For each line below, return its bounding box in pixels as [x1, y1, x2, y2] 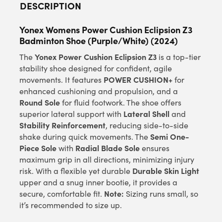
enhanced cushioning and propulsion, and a [19, 85, 178, 96]
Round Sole [19, 96, 60, 108]
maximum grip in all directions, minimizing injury [19, 154, 194, 165]
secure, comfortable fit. [19, 188, 104, 199]
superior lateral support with [19, 108, 123, 119]
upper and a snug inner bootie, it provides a [19, 176, 177, 187]
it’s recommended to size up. [19, 199, 122, 210]
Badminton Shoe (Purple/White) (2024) [19, 34, 178, 47]
